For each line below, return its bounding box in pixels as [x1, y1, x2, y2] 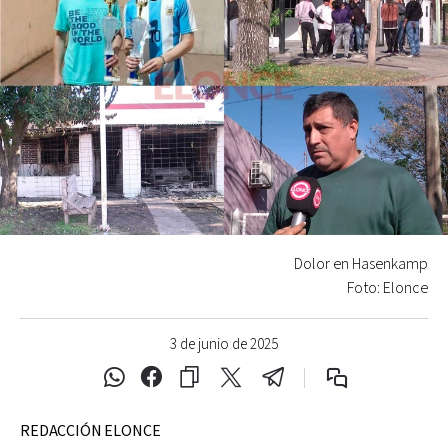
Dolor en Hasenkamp [294, 253, 428, 275]
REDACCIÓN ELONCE [20, 420, 161, 442]
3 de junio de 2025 [170, 334, 278, 354]
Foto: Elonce [347, 277, 428, 299]
